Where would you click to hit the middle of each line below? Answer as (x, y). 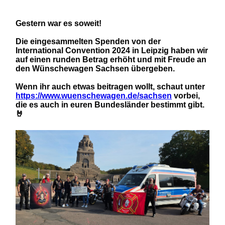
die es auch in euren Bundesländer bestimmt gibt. (110, 104)
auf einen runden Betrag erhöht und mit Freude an (111, 59)
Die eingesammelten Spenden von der (88, 41)
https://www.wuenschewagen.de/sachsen (94, 95)
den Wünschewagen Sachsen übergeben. (95, 68)
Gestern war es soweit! (59, 23)
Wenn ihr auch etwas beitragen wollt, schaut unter (110, 86)
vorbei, (186, 95)
